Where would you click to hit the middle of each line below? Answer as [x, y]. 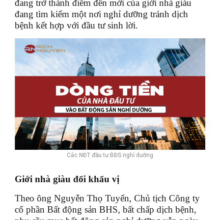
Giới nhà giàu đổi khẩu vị [67, 179]
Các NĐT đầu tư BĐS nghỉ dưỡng [110, 155]
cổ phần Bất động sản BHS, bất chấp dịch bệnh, [106, 209]
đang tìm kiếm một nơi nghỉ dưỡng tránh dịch [101, 14]
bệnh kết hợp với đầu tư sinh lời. [76, 25]
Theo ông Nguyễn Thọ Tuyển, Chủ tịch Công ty [107, 198]
